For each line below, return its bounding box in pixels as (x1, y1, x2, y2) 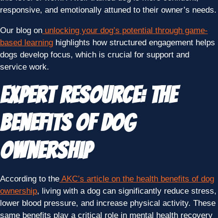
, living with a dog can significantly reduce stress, (37, 186, 217, 196)
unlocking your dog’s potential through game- (45, 25, 208, 35)
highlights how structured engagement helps (53, 37, 215, 47)
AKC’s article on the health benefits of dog (61, 174, 214, 183)
